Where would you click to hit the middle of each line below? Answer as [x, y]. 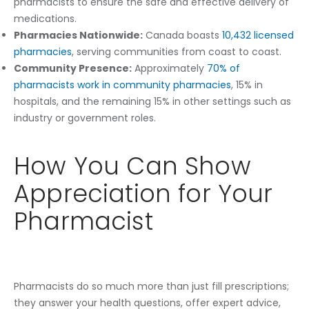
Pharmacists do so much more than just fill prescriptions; [151, 286]
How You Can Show [132, 166]
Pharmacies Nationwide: [78, 35]
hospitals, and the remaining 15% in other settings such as [152, 101]
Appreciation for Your [143, 194]
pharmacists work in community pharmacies [122, 84]
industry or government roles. [85, 118]
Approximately [169, 68]
